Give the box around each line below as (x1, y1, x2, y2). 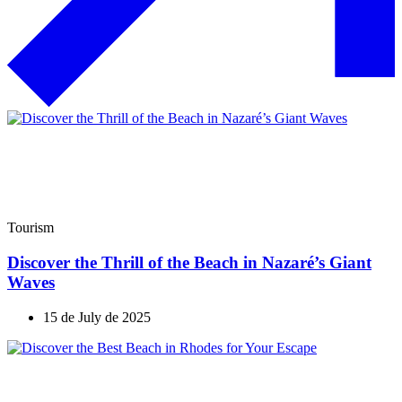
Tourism (7, 220, 54, 236)
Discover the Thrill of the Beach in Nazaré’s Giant (7, 252, 371, 272)
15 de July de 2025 (43, 309, 151, 325)
